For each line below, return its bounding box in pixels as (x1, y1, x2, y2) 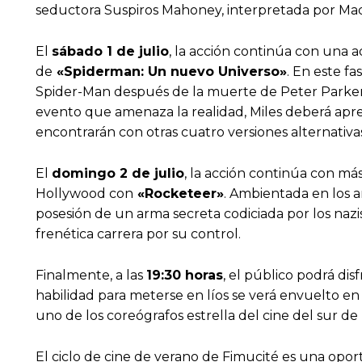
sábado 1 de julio (52, 44, 169, 60)
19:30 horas (146, 267, 223, 284)
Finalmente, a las (36, 267, 146, 284)
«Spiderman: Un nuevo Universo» (53, 64, 287, 80)
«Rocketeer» (133, 186, 224, 202)
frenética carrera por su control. (36, 226, 241, 242)
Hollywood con (36, 186, 133, 202)
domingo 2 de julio (52, 166, 184, 182)
